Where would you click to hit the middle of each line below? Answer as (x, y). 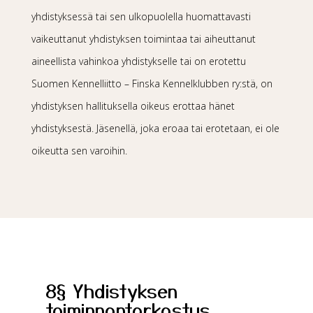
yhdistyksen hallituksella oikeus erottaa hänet (133, 106)
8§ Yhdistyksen (111, 290)
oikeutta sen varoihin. (79, 151)
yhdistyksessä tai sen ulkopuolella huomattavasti (141, 16)
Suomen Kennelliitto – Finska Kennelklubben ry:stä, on (152, 83)
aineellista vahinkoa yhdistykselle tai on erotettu (138, 61)
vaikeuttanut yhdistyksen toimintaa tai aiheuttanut (143, 39)
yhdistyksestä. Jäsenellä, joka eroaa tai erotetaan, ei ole (155, 128)
